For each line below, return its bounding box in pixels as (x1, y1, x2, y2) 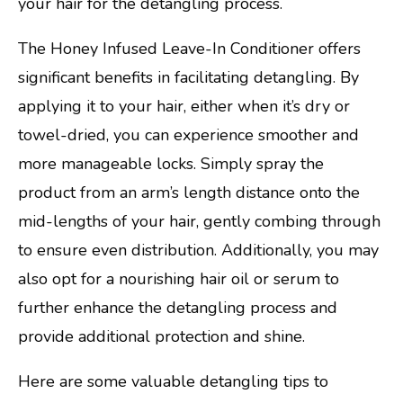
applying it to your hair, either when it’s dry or (18, 95, 350, 118)
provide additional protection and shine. (18, 326, 305, 348)
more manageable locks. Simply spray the (18, 153, 324, 175)
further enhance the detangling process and (18, 297, 337, 319)
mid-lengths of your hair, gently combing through (18, 210, 381, 233)
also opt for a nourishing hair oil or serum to (18, 268, 339, 291)
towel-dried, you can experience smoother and (18, 124, 359, 147)
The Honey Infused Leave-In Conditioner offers (18, 38, 361, 60)
